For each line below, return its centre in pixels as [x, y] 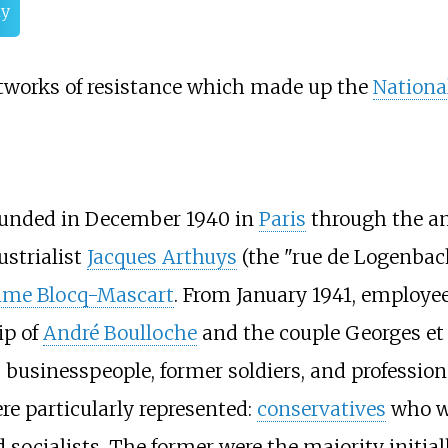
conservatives [321, 408]
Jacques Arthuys [161, 256]
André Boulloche [119, 332]
